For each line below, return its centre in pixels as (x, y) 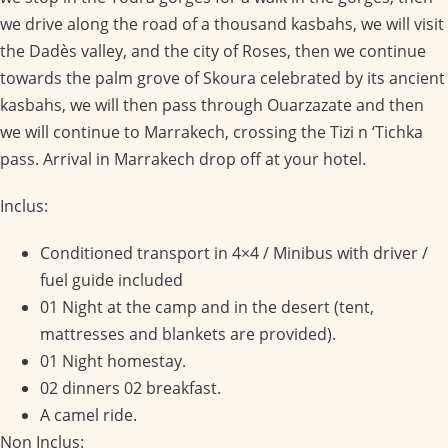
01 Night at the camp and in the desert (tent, (207, 306)
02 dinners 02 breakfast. (130, 387)
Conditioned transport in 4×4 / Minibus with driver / (234, 252)
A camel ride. (88, 414)
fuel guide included (111, 279)
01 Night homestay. (113, 360)
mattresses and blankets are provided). (188, 333)
